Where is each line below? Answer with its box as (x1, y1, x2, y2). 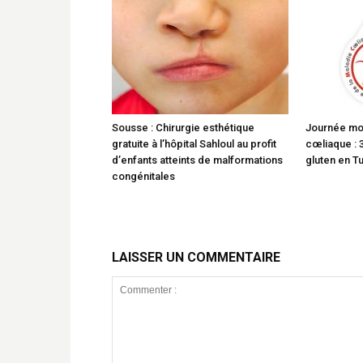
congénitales (112, 169, 175, 182)
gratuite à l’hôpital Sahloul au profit (112, 137, 276, 150)
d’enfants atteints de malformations (112, 153, 283, 166)
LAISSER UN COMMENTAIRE (112, 249, 280, 265)
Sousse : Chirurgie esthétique (112, 121, 254, 134)
